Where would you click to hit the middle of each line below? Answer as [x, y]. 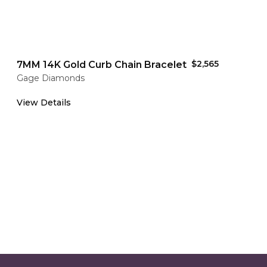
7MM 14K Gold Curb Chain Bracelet [102, 65]
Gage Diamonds [51, 78]
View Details [44, 103]
